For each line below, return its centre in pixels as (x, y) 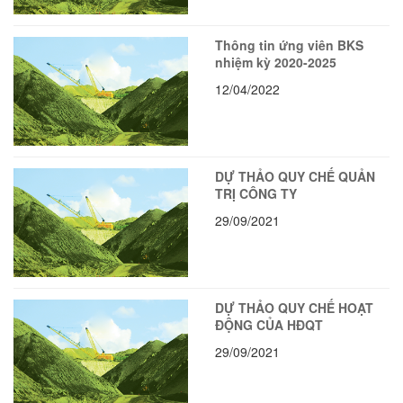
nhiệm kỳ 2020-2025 (276, 62)
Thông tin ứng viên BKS (289, 45)
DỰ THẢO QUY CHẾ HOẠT (294, 308)
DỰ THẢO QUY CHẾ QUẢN (295, 177)
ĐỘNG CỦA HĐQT (269, 325)
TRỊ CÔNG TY (256, 194)
